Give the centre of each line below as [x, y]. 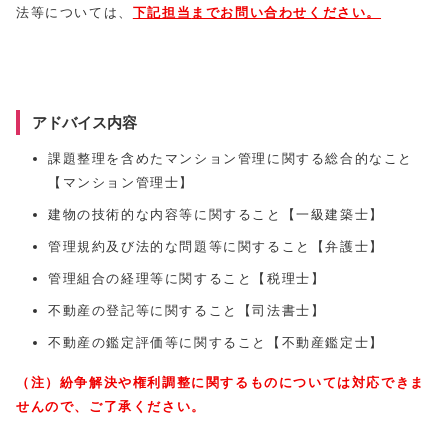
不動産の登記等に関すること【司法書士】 [187, 311]
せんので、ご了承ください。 [111, 407]
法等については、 [74, 13]
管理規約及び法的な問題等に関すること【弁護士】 [216, 247]
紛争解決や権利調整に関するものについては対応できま [242, 383]
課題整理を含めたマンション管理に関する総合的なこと [230, 159]
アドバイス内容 [84, 123]
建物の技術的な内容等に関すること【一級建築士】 [216, 215]
